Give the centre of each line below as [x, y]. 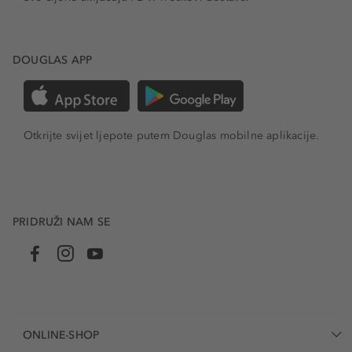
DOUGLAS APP [53, 60]
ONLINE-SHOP [61, 335]
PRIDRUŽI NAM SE [61, 222]
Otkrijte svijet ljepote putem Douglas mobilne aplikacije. [172, 135]
